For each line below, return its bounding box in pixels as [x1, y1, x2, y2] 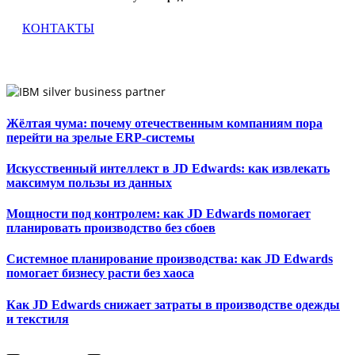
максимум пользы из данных [6, 175, 172, 189]
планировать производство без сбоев [6, 221, 216, 235]
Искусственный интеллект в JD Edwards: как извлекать [6, 161, 330, 175]
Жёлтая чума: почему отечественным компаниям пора [6, 116, 323, 130]
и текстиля [6, 311, 69, 326]
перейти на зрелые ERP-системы [6, 130, 195, 144]
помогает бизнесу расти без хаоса [6, 266, 194, 281]
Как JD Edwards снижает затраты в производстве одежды [6, 297, 340, 311]
